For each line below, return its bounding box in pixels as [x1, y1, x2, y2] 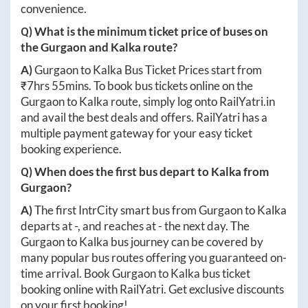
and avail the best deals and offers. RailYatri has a [21, 110, 267, 124]
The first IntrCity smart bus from [34, 203, 199, 217]
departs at [21, 219, 74, 233]
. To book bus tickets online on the [89, 78, 253, 93]
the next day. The [162, 219, 250, 233]
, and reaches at [78, 219, 158, 233]
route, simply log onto [109, 94, 219, 109]
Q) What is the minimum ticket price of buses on [21, 24, 268, 38]
